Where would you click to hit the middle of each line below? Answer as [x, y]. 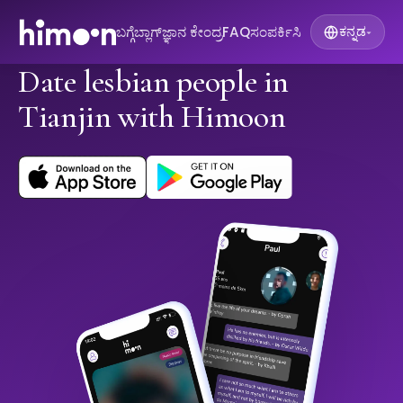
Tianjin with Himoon [152, 117]
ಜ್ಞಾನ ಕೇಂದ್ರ [192, 31]
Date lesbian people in [154, 82]
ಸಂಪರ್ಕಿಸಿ [275, 31]
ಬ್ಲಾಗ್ [148, 31]
